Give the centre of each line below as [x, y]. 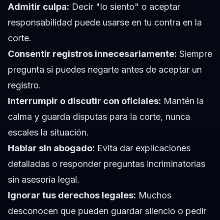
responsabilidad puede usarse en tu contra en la [105, 23]
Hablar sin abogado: [51, 148]
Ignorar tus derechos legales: [72, 195]
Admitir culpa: [39, 7]
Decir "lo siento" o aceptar [125, 7]
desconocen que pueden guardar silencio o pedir [107, 211]
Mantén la [182, 101]
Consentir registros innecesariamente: [92, 54]
